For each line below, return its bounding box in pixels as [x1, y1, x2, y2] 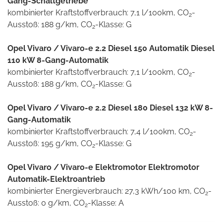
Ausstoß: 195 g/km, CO [7, 138, 92, 148]
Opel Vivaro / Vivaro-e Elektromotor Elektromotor [7, 162, 199, 172]
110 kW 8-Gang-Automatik [7, 55, 109, 65]
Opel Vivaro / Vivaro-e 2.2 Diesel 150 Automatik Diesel [7, 43, 215, 53]
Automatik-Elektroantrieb [7, 174, 105, 184]
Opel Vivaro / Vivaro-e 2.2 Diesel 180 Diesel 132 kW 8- [7, 103, 213, 112]
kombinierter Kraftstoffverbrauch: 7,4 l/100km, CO [7, 126, 190, 136]
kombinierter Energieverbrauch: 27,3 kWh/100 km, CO [7, 186, 205, 196]
